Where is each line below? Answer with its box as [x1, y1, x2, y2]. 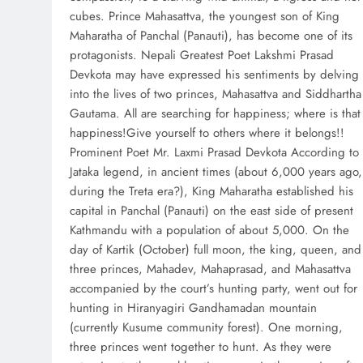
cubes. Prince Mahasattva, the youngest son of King [70, 7, 340, 26]
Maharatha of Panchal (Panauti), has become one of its [70, 27, 352, 45]
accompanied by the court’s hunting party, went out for [70, 280, 357, 298]
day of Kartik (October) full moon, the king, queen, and [70, 241, 361, 259]
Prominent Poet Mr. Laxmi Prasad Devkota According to [70, 143, 359, 162]
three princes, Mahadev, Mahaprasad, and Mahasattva [70, 260, 351, 279]
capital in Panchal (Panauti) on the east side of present [70, 202, 353, 220]
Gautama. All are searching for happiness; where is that [70, 105, 361, 123]
